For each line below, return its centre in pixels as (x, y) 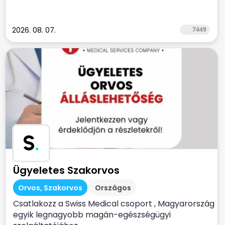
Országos (113, 188)
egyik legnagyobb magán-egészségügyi (92, 215)
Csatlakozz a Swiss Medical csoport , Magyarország (114, 204)
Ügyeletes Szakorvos (66, 170)
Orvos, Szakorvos (50, 188)
